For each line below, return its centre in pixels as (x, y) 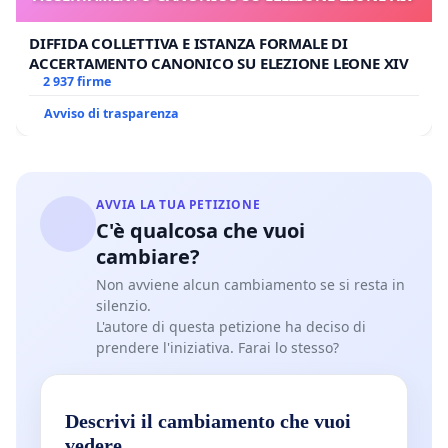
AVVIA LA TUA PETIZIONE (178, 205)
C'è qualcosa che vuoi (200, 231)
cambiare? (148, 257)
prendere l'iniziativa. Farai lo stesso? (217, 348)
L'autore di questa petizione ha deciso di (231, 327)
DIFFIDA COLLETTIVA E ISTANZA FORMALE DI (188, 43)
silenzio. (123, 306)
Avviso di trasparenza (111, 114)
